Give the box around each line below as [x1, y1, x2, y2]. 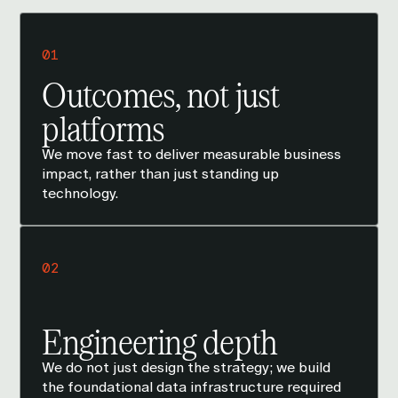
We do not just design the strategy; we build [42, 359, 331, 377]
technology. [42, 185, 119, 203]
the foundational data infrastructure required [42, 378, 342, 396]
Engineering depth [42, 321, 278, 362]
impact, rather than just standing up [42, 165, 280, 183]
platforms [42, 107, 165, 148]
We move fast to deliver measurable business [42, 146, 342, 163]
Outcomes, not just [42, 74, 280, 115]
